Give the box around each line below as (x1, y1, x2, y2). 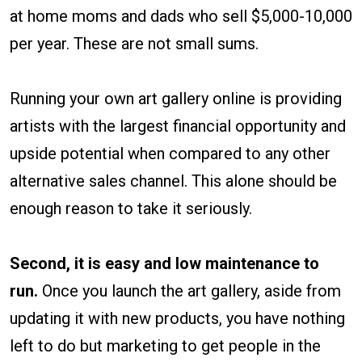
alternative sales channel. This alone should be (10, 171, 337, 192)
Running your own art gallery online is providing (10, 89, 342, 109)
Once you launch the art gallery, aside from (38, 281, 341, 301)
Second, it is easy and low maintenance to (10, 254, 319, 274)
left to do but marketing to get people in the (10, 336, 321, 356)
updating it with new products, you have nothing (10, 309, 345, 329)
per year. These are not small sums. (10, 34, 259, 54)
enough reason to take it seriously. (10, 199, 252, 219)
